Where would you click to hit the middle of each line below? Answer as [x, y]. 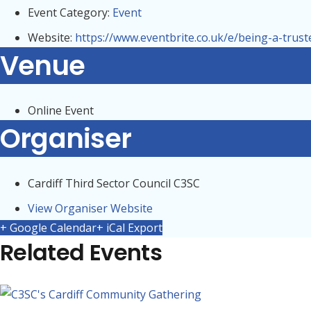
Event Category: [69, 12]
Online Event [61, 110]
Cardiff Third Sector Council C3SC [114, 183]
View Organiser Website [90, 208]
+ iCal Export [129, 228]
